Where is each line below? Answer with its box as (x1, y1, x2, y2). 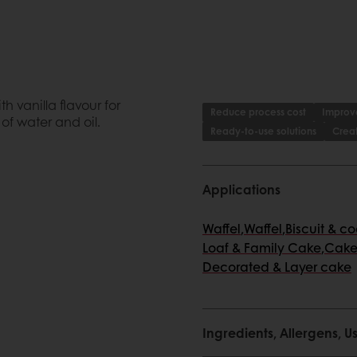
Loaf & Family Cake (202, 238, 321, 257)
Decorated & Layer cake (202, 257, 351, 276)
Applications (202, 180, 280, 198)
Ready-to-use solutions (210, 124, 316, 138)
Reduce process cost (210, 105, 306, 119)
